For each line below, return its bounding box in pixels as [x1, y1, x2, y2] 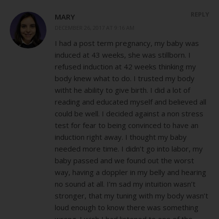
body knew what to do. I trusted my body [55, 73, 195, 83]
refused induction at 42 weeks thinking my [55, 61, 196, 71]
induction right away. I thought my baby [55, 131, 187, 142]
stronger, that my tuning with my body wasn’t [55, 190, 208, 200]
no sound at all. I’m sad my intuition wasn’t [55, 178, 196, 189]
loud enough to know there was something [55, 202, 198, 212]
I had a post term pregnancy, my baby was [55, 38, 199, 48]
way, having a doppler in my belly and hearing [55, 167, 206, 177]
